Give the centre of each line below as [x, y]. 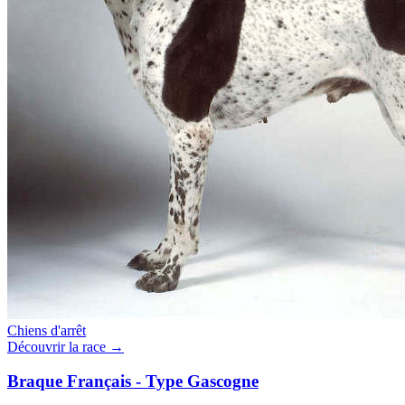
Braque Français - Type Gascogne [133, 381]
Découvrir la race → [66, 346]
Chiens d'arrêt [47, 330]
